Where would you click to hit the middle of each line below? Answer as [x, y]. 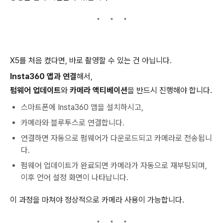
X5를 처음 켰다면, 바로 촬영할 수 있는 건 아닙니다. [91, 60]
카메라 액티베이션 [99, 90]
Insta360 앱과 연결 [43, 76]
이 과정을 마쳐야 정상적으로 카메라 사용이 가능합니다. [97, 200]
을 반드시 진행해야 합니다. [170, 90]
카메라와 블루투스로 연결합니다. [73, 123]
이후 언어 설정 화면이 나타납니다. [75, 177]
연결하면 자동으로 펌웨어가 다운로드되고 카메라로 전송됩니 [116, 138]
